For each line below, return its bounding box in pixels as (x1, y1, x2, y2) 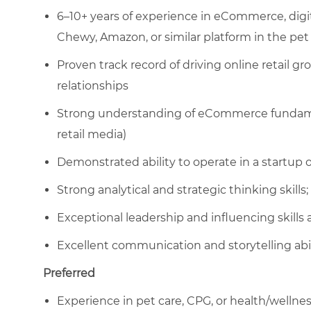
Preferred (43, 266, 95, 280)
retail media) (57, 127, 126, 141)
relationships (57, 78, 128, 92)
